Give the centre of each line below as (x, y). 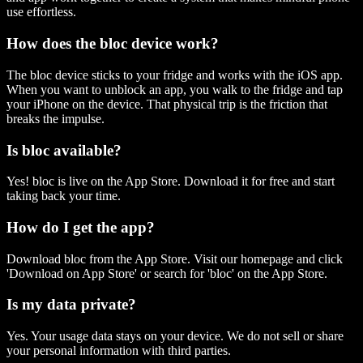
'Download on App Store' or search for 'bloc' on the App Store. (167, 273)
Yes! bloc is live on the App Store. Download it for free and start (171, 181)
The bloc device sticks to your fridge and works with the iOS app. (175, 75)
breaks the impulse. (56, 118)
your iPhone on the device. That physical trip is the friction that (167, 104)
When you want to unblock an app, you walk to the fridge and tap (175, 89)
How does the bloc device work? (113, 44)
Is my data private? (71, 305)
